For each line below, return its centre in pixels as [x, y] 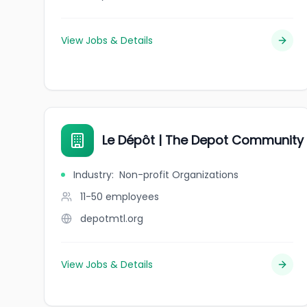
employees [132, 197]
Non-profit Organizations [179, 175]
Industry [93, 175]
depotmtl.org [112, 219]
